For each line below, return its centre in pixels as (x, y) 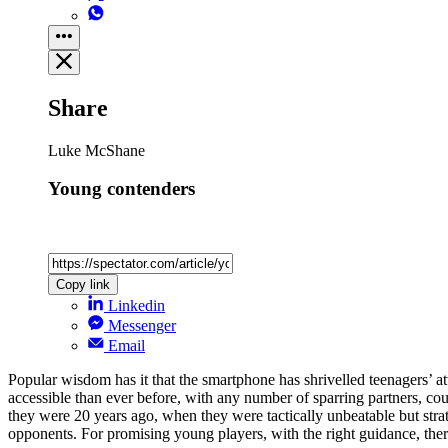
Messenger (142, 326)
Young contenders (121, 189)
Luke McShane (96, 150)
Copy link (83, 285)
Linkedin (136, 306)
